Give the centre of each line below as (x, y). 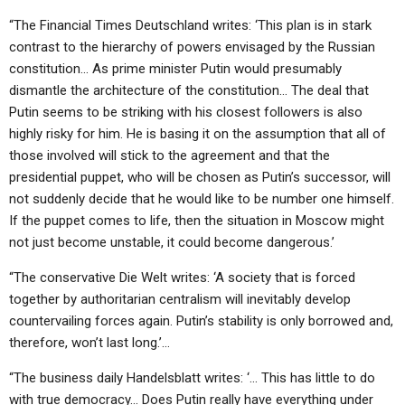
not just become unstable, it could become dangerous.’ (172, 242)
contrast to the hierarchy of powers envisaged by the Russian (192, 47)
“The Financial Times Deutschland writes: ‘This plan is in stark (190, 25)
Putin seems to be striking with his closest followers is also (186, 112)
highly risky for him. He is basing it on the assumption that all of (198, 134)
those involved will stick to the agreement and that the (170, 155)
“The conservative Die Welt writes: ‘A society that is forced (182, 278)
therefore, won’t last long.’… (89, 343)
